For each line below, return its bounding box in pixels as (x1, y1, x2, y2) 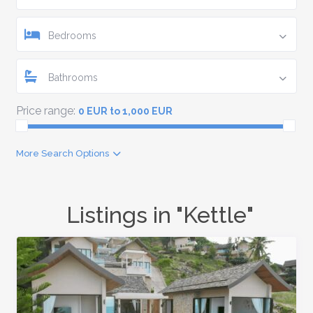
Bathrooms (48, 72, 98, 84)
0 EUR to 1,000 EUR (78, 105, 173, 117)
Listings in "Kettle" (66, 202, 254, 228)
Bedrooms (48, 30, 96, 42)
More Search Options (15, 148, 109, 159)
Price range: (15, 104, 75, 118)
